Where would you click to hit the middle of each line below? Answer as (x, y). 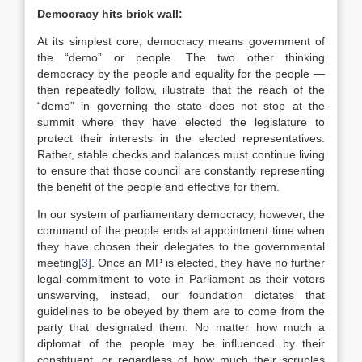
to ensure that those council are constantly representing (181, 170)
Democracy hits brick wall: (110, 14)
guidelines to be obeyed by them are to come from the (181, 311)
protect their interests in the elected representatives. (181, 138)
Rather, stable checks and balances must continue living (181, 154)
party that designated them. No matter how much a (181, 327)
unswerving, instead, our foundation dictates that (181, 295)
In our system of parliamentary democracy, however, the (181, 214)
